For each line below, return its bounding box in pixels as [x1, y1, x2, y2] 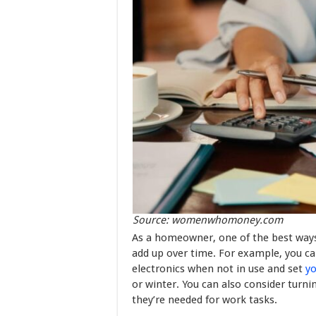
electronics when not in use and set [132, 262, 305, 276]
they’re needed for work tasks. [132, 293, 277, 307]
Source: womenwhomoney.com [133, 214, 283, 227]
